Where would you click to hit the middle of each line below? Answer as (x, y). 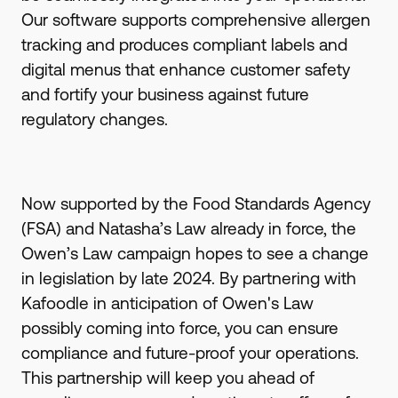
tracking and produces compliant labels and (184, 45)
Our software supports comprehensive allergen (195, 20)
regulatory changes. (94, 119)
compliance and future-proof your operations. (190, 353)
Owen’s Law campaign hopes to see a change (195, 254)
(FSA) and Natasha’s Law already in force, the (188, 229)
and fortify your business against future (165, 95)
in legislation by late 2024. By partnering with (188, 279)
